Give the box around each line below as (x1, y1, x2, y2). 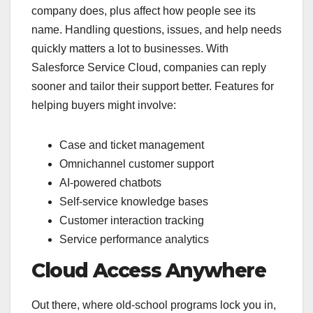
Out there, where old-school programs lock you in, (31, 298, 276, 311)
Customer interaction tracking (59, 214, 204, 227)
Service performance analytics (59, 233, 209, 246)
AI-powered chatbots (59, 177, 161, 189)
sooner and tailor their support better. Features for (31, 80, 274, 93)
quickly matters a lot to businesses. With (31, 43, 228, 55)
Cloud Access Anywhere (31, 259, 266, 283)
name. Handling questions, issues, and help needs (31, 24, 282, 36)
